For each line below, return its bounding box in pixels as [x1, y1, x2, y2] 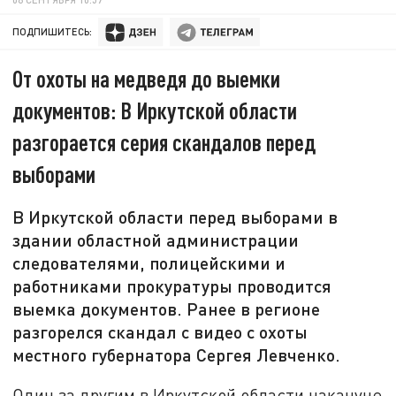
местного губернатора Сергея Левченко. [12, 344, 341, 366]
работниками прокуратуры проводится [12, 275, 332, 297]
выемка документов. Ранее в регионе [12, 298, 321, 320]
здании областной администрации [12, 229, 300, 251]
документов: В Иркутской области [12, 96, 298, 125]
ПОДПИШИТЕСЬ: [12, 26, 93, 38]
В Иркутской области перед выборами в [12, 206, 339, 228]
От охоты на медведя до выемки [12, 65, 281, 93]
